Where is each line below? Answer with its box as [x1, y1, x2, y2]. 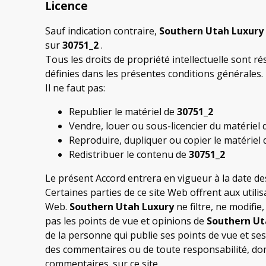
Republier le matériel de [69, 105, 177, 119]
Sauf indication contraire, [45, 24, 159, 38]
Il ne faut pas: [45, 81, 105, 95]
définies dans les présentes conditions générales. [45, 67, 263, 81]
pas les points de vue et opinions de [45, 214, 207, 228]
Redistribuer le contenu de [69, 148, 189, 161]
